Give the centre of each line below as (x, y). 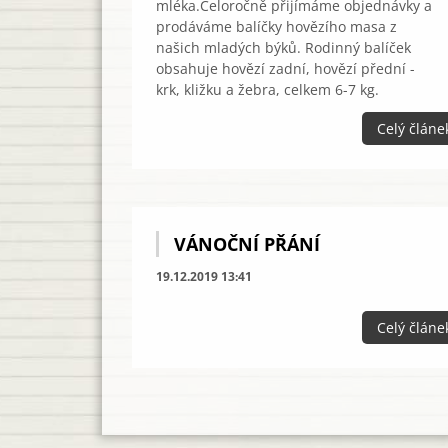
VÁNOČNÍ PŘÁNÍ (247, 243)
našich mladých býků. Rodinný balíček (283, 47)
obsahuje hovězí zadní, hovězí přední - (285, 68)
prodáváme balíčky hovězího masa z (276, 26)
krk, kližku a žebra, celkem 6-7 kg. (267, 89)
